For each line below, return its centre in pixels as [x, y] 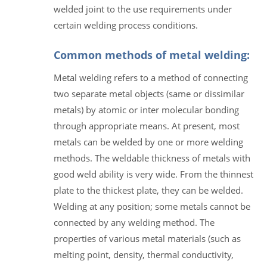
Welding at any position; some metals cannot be [152, 206]
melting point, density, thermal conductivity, [144, 254]
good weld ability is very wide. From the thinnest [153, 174]
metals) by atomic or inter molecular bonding [146, 109]
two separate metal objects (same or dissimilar [149, 93]
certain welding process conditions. [126, 25]
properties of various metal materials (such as [147, 238]
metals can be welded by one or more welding [148, 142]
